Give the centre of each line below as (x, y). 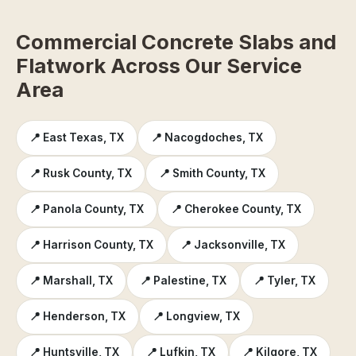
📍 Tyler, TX (284, 280)
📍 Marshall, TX (71, 280)
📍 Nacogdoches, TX (207, 137)
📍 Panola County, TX (87, 209)
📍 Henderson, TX (77, 316)
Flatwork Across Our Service (159, 66)
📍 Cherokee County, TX (236, 209)
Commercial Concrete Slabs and (176, 42)
